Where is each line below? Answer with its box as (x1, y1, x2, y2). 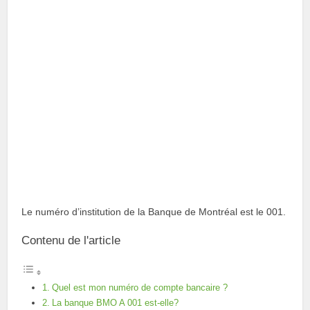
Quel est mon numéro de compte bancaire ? (51, 283, 228, 293)
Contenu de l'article (21, 234, 121, 247)
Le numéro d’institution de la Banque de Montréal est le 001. (21, 206, 286, 217)
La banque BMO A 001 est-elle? (51, 298, 179, 308)
